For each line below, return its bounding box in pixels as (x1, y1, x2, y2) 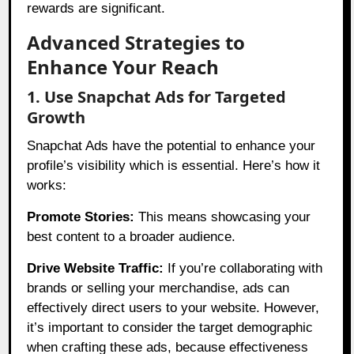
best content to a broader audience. (27, 229, 236, 245)
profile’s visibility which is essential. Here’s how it (27, 158, 321, 174)
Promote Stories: (27, 209, 135, 225)
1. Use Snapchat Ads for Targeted (27, 86, 287, 108)
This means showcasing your (134, 209, 311, 225)
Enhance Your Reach (27, 54, 220, 81)
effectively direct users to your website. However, (27, 300, 320, 316)
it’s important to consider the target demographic (27, 320, 314, 336)
